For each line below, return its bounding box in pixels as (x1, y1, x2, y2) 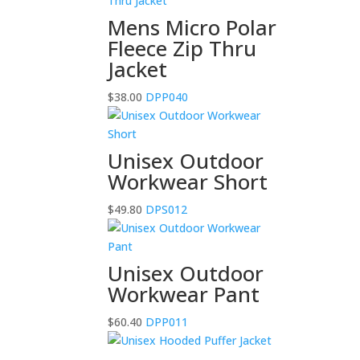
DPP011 (142, 313, 189, 329)
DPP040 (142, 88, 189, 104)
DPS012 (142, 201, 188, 217)
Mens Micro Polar (108, 12, 277, 42)
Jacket (108, 54, 168, 84)
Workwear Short (108, 166, 268, 196)
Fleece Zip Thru (108, 33, 257, 63)
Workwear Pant (108, 279, 260, 309)
